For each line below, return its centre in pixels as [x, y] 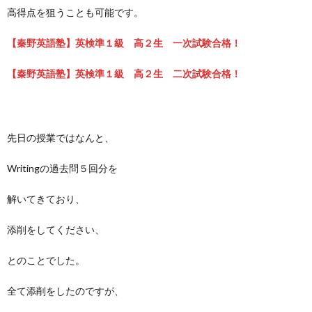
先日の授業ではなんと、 [61, 138]
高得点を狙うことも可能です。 [75, 12]
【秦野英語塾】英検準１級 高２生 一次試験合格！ [124, 43]
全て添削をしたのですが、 [65, 291]
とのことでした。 [46, 260]
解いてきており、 [46, 199]
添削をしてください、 [56, 229]
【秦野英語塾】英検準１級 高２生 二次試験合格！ [124, 73]
